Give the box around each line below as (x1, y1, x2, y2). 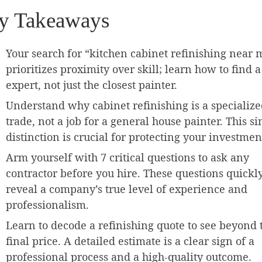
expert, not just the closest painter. (6, 78, 177, 92)
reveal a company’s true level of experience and (6, 182, 247, 196)
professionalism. (6, 198, 89, 212)
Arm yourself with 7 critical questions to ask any (6, 150, 249, 165)
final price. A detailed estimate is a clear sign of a (6, 234, 254, 249)
